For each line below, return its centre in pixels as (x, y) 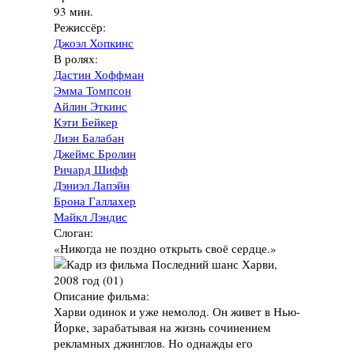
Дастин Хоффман (99, 74)
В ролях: (78, 58)
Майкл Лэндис (90, 216)
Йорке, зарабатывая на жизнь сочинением (162, 327)
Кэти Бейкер (86, 121)
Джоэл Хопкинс (94, 42)
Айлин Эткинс (90, 105)
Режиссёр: (82, 26)
